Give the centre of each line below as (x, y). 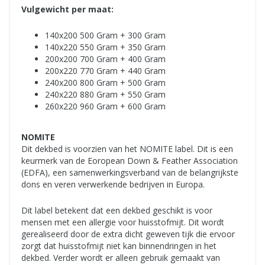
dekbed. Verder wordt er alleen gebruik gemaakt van (121, 258)
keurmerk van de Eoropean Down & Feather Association (130, 161)
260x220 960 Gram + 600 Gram (105, 106)
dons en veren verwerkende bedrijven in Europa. (113, 185)
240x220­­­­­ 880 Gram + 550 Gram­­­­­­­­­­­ (105, 95)
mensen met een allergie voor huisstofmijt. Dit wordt (123, 222)
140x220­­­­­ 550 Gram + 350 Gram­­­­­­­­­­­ (105, 47)
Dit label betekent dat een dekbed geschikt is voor (117, 211)
